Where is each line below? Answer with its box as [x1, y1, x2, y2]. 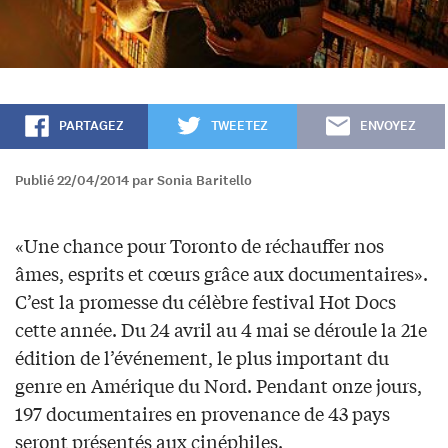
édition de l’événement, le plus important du [15, 344, 389, 371]
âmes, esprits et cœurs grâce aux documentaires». [15, 260, 428, 287]
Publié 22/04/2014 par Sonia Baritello [15, 171, 252, 191]
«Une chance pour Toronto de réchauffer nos [15, 232, 384, 259]
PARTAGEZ [58, 117, 124, 136]
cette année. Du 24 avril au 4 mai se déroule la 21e [15, 316, 427, 343]
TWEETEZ [210, 117, 269, 136]
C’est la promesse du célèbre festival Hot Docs [15, 288, 396, 315]
